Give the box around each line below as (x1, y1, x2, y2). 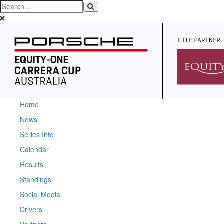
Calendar (20, 144, 49, 154)
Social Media (20, 189, 60, 199)
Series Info (20, 129, 54, 139)
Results (20, 159, 43, 169)
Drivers (20, 204, 42, 214)
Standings (20, 174, 51, 184)
